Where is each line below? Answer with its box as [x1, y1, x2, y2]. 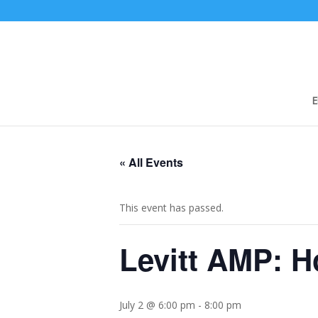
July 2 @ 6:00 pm [119, 298, 195, 312]
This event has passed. [119, 201, 224, 214]
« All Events [119, 154, 183, 170]
